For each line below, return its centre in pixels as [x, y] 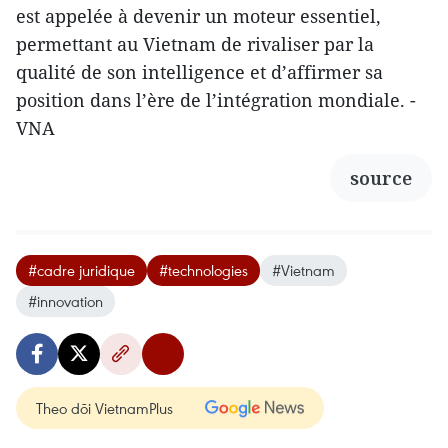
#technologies [203, 269]
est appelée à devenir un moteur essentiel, [198, 15]
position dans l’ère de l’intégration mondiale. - [216, 99]
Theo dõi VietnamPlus [104, 407]
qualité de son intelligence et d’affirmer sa [199, 71]
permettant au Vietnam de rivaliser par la [195, 43]
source [381, 177]
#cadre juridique [81, 269]
